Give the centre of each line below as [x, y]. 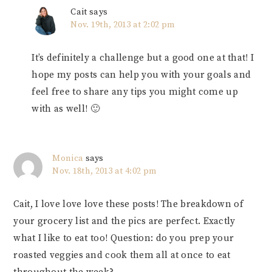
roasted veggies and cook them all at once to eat [122, 256]
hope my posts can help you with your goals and [141, 75]
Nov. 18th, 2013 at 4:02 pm [105, 172]
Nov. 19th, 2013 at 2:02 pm [123, 25]
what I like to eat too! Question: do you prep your [124, 239]
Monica [68, 159]
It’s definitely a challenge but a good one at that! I [143, 58]
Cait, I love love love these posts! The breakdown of [128, 205]
